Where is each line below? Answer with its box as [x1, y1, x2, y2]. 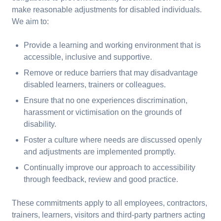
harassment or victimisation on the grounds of [24, 108, 182, 116]
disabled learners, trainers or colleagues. [24, 80, 166, 89]
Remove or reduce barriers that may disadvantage [24, 69, 198, 77]
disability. [24, 120, 56, 128]
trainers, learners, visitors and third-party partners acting [12, 211, 205, 219]
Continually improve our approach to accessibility [24, 163, 195, 172]
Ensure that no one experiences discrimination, [24, 96, 187, 105]
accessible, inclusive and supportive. [24, 53, 152, 61]
